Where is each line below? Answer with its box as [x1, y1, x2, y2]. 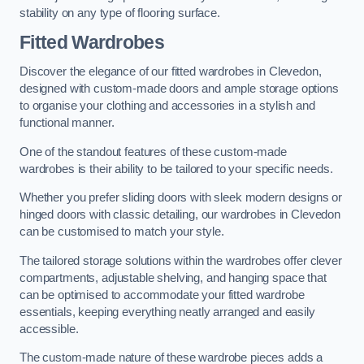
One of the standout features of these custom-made [19, 145, 287, 158]
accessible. [19, 322, 79, 336]
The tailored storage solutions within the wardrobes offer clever [19, 253, 342, 267]
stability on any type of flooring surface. [19, 6, 220, 19]
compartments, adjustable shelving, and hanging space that [19, 271, 327, 284]
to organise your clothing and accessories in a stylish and [19, 99, 315, 113]
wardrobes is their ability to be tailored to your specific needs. [19, 162, 333, 175]
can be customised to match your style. [19, 225, 224, 239]
